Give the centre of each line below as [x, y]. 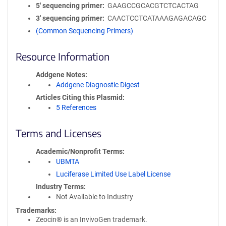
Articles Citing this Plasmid [79, 97]
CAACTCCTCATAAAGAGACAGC [157, 18]
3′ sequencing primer [69, 18]
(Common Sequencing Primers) [84, 31]
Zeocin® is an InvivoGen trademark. [92, 219]
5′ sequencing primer [69, 6]
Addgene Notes [61, 75]
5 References [76, 107]
